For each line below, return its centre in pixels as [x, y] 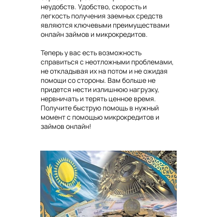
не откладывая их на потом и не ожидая [104, 71]
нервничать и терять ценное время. [98, 99]
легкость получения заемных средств [102, 16]
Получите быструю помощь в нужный [100, 108]
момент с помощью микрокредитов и [100, 117]
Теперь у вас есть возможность [91, 53]
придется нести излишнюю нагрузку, [100, 90]
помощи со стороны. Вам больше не [98, 80]
